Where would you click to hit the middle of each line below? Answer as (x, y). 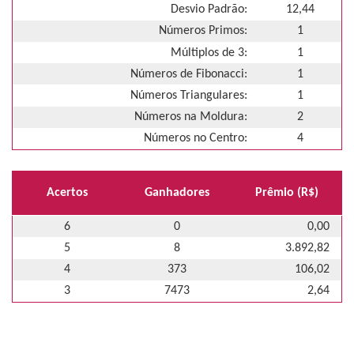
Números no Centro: (196, 139)
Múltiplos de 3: (209, 53)
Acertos (67, 192)
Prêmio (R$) (287, 192)
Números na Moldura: (191, 117)
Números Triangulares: (189, 96)
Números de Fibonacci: (189, 74)
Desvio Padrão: (209, 10)
